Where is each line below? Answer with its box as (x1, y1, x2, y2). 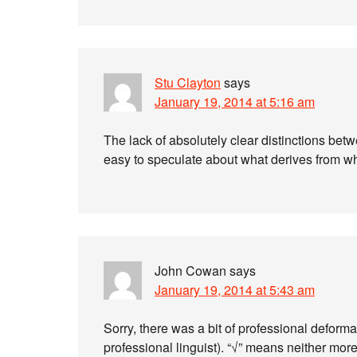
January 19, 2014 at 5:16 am (155, 92, 315, 111)
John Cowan (155, 261, 226, 280)
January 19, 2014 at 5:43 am (155, 280, 315, 299)
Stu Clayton (155, 73, 221, 92)
